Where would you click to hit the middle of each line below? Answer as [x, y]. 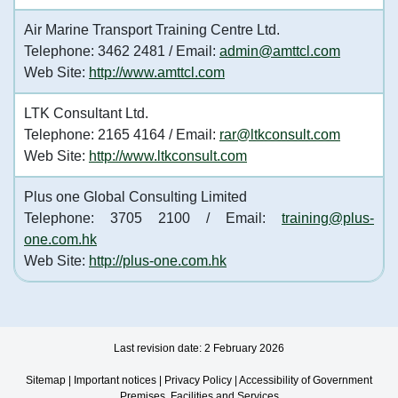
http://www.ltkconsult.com [168, 156]
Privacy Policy [198, 380]
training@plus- [328, 218]
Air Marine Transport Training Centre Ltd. [152, 30]
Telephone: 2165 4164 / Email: [122, 135]
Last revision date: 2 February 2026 [199, 348]
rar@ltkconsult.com [280, 135]
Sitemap [46, 380]
